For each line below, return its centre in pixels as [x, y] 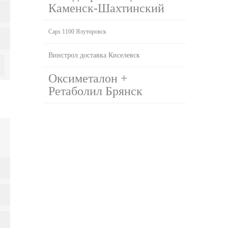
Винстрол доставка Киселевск [94, 55]
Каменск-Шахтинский [107, 8]
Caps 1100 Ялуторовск [78, 31]
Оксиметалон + [88, 78]
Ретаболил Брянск [96, 91]
